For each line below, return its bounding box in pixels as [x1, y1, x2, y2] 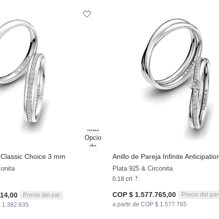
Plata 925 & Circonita [112, 165, 173, 173]
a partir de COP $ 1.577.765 [112, 201, 187, 208]
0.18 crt [112, 175, 133, 183]
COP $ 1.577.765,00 [112, 191, 176, 199]
